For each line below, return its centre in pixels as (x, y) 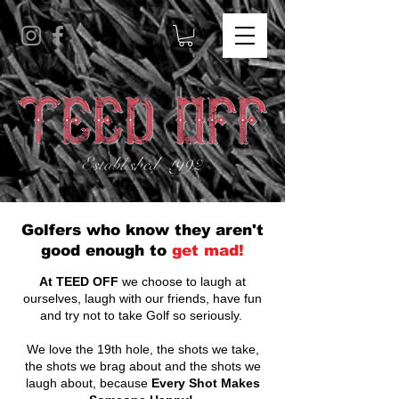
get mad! (208, 251)
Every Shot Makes (205, 383)
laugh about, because (88, 383)
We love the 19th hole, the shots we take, (142, 350)
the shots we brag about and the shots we (142, 366)
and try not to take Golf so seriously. (142, 316)
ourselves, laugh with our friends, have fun (142, 299)
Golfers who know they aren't (142, 231)
